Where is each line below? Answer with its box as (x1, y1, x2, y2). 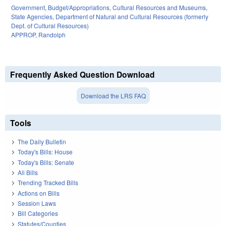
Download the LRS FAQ (80, 91, 146, 100)
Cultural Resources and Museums (112, 3, 206, 12)
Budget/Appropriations (48, 3, 109, 12)
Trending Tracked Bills (18, 178, 78, 187)
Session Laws (18, 199, 56, 208)
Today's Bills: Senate (18, 157, 74, 166)
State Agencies (11, 12, 52, 21)
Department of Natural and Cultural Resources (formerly (55, 12, 208, 21)
